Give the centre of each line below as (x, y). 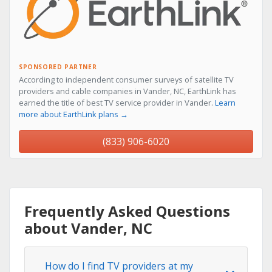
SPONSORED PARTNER (58, 67)
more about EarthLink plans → (73, 114)
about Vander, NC (88, 228)
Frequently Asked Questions (127, 211)
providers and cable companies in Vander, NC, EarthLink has (127, 91)
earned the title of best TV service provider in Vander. (117, 103)
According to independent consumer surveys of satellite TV (126, 80)
